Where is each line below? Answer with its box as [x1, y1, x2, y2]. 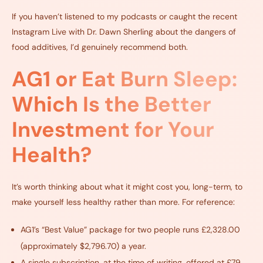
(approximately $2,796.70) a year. [21, 241, 146, 252]
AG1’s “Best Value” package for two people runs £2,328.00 [21, 224, 240, 235]
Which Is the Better [12, 90, 211, 119]
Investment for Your [12, 116, 214, 144]
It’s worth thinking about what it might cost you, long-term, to [12, 181, 242, 193]
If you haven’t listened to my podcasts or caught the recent [12, 11, 237, 22]
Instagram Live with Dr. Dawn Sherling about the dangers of [12, 26, 236, 38]
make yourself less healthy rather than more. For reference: [12, 197, 235, 208]
